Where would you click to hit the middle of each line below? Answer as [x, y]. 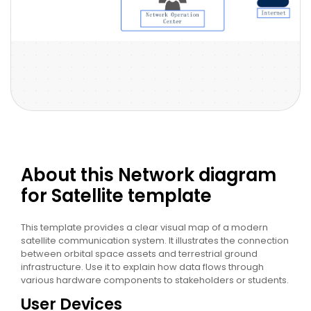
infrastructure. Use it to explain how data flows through [142, 267]
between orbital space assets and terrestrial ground [139, 253]
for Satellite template [116, 195]
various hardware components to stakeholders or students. [155, 280]
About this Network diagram [149, 175]
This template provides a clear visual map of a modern [144, 227]
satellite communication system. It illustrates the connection [155, 240]
